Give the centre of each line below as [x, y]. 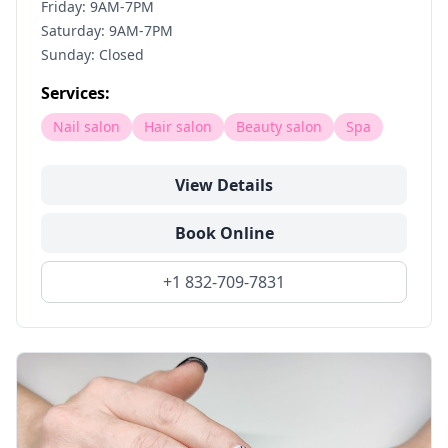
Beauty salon [279, 126]
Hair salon [178, 126]
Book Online [224, 233]
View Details [224, 185]
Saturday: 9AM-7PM [107, 30]
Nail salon [86, 126]
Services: [75, 93]
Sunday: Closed [92, 54]
